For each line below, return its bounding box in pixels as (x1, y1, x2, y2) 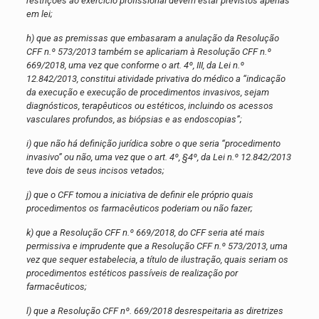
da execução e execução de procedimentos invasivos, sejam (26, 87, 269, 98)
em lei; (26, 9, 53, 20)
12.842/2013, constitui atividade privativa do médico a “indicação (26, 73, 286, 85)
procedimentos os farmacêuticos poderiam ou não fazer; (26, 203, 253, 214)
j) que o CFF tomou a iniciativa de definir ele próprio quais (26, 189, 253, 201)
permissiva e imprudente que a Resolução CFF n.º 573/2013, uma (26, 241, 288, 252)
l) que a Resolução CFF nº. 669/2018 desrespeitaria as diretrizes (26, 305, 283, 317)
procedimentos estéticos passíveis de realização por (26, 268, 238, 279)
